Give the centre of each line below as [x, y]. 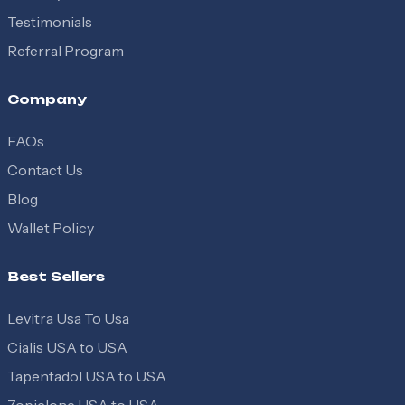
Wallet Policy [51, 228]
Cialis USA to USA [67, 347]
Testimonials [50, 22]
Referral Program [66, 51]
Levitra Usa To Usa [68, 318]
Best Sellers [56, 276]
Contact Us [45, 170]
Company [47, 99]
